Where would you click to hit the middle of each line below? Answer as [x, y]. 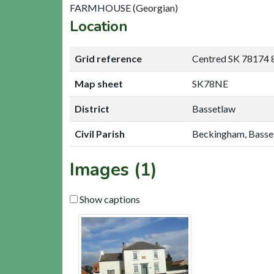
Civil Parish [100, 133]
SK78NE [210, 83]
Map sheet [99, 83]
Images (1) [113, 169]
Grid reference [108, 58]
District [92, 108]
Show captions [109, 199]
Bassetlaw [214, 108]
